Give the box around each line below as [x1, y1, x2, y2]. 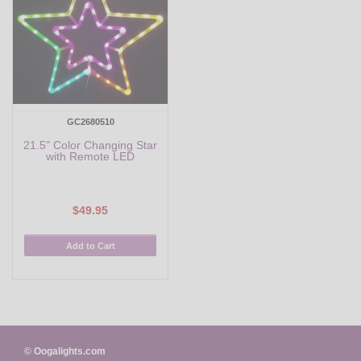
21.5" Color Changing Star [23, 138, 157, 151]
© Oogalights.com [24, 346, 106, 358]
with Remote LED [46, 149, 135, 163]
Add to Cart [65, 240, 115, 251]
